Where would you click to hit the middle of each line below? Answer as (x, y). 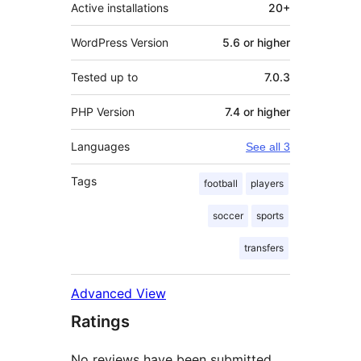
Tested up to (104, 77)
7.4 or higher (257, 112)
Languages (100, 147)
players (267, 184)
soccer (228, 216)
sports (270, 216)
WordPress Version (120, 43)
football (221, 184)
